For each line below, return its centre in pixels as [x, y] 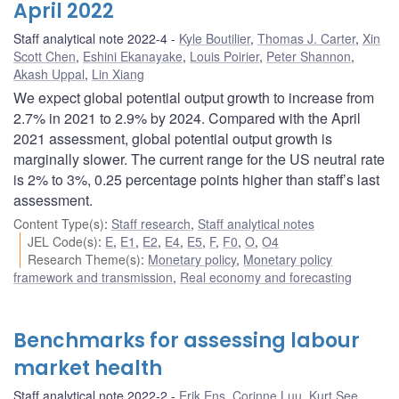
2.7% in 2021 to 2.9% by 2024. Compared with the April [187, 118]
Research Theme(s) [85, 260]
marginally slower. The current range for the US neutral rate [199, 159]
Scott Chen [45, 57]
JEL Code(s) [63, 242]
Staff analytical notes [256, 224]
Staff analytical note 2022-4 [90, 39]
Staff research [151, 224]
